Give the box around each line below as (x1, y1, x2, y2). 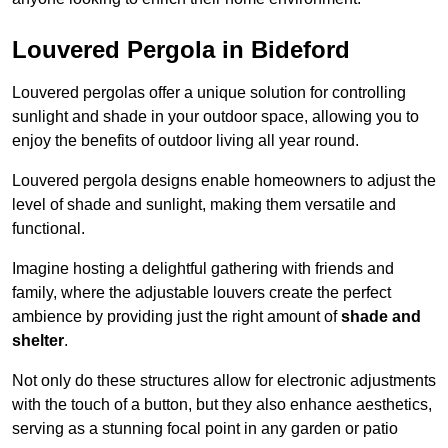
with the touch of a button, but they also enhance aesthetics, (12, 396, 432, 414)
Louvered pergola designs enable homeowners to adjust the (12, 172, 436, 190)
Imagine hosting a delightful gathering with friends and (12, 260, 394, 278)
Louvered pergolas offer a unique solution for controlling (12, 84, 406, 102)
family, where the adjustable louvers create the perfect (12, 284, 391, 302)
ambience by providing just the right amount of (12, 308, 341, 326)
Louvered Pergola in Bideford (12, 36, 350, 64)
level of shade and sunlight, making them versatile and (12, 196, 396, 214)
